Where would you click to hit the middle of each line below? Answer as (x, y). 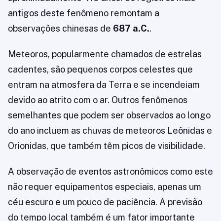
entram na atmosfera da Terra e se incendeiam (104, 85)
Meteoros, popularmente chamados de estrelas (105, 54)
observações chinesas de (60, 28)
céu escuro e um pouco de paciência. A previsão (105, 202)
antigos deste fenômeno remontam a (84, 13)
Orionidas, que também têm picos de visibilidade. (107, 146)
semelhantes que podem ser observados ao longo (109, 115)
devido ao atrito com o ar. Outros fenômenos (98, 100)
